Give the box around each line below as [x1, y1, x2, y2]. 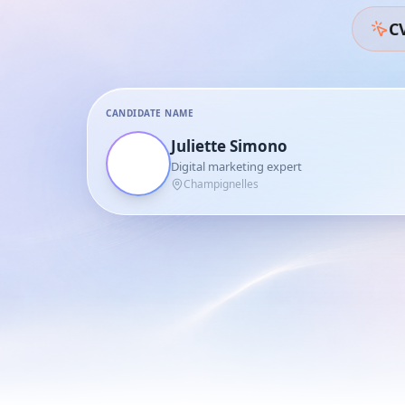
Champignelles [184, 176, 259, 192]
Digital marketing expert [171, 158, 302, 174]
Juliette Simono [171, 136, 287, 156]
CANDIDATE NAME [106, 107, 193, 119]
